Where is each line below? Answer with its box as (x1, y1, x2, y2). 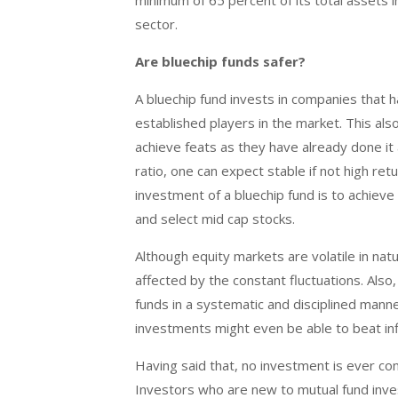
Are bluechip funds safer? (135, 52, 306, 71)
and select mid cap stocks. (135, 210, 295, 228)
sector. (135, 15, 178, 34)
